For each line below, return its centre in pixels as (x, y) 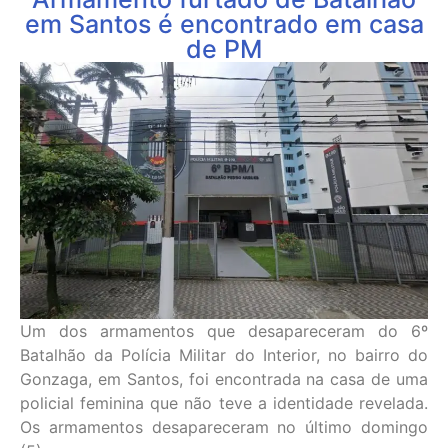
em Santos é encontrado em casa (224, 23)
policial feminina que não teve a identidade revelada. (224, 402)
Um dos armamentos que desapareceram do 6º (224, 330)
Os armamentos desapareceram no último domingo (224, 426)
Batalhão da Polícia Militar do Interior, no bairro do (224, 354)
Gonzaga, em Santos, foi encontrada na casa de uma (224, 378)
